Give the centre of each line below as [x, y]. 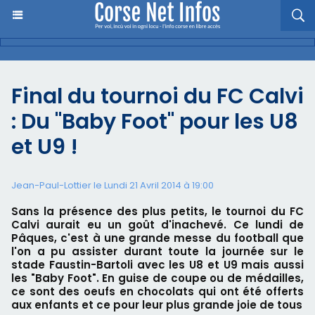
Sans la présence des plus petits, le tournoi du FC [157, 211]
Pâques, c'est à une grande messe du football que [157, 238]
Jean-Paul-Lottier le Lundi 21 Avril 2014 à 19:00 [112, 185]
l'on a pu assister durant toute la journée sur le [157, 251]
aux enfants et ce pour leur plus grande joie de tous [157, 305]
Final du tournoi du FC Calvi [157, 96]
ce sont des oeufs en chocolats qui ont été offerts [157, 291]
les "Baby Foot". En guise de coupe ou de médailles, [157, 278]
